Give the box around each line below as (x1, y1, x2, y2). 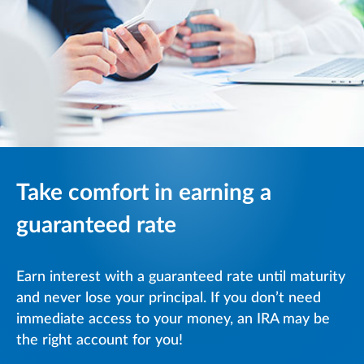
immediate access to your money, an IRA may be (16, 312, 330, 327)
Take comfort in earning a (16, 181, 271, 205)
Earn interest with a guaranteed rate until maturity (16, 270, 345, 285)
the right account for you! (16, 333, 183, 349)
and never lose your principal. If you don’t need (16, 291, 321, 306)
